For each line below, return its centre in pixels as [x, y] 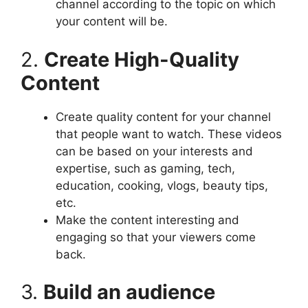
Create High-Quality [142, 59]
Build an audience [129, 292]
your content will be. [112, 22]
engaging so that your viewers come [156, 237]
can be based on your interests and [154, 151]
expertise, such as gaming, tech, [145, 168]
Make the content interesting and [147, 220]
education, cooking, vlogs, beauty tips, [162, 185]
